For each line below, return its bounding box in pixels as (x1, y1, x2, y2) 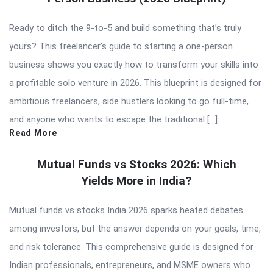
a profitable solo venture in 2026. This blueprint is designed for (9, 77, 261, 88)
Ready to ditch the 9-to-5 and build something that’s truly (9, 22, 241, 34)
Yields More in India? (82, 173, 191, 188)
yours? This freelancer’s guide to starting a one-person (9, 40, 233, 52)
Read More (9, 127, 58, 138)
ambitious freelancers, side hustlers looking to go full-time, (9, 95, 249, 107)
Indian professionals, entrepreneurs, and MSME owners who (9, 259, 250, 271)
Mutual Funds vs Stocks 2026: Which (37, 157, 236, 171)
